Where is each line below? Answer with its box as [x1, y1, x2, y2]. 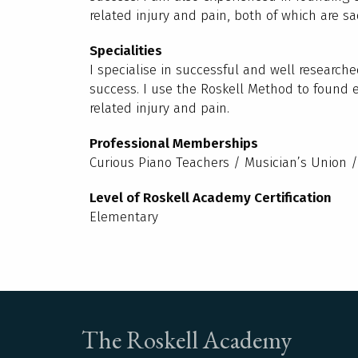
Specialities [89, 42, 162, 59]
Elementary [89, 209, 158, 225]
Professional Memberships [89, 135, 258, 152]
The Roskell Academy [82, 324, 292, 356]
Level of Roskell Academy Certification [89, 189, 332, 206]
